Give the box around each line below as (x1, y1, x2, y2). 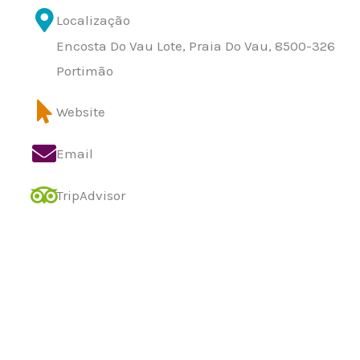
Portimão (56, 63, 113, 79)
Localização (56, 12, 130, 28)
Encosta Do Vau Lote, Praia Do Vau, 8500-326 (56, 38, 335, 54)
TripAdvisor (56, 187, 125, 203)
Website (56, 104, 105, 120)
